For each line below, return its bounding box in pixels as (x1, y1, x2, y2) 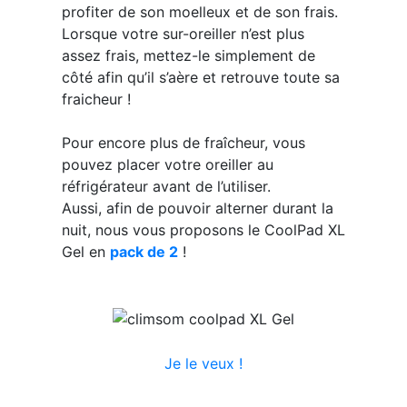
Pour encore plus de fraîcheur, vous (61, 134, 305, 153)
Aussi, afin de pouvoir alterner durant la (61, 199, 333, 218)
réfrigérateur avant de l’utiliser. (61, 177, 271, 196)
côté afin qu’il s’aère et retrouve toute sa (61, 68, 340, 87)
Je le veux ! (164, 353, 243, 372)
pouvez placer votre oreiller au (61, 155, 273, 174)
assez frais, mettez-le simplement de (61, 46, 315, 65)
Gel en (61, 243, 110, 262)
